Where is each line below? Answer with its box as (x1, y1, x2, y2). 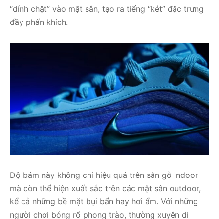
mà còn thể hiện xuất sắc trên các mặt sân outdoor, (10, 183, 201, 193)
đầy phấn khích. (10, 17, 68, 27)
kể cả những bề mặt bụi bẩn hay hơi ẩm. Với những (10, 196, 198, 206)
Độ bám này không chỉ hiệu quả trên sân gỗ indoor (10, 170, 198, 180)
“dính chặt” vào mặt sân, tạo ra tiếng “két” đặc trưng (10, 3, 204, 14)
